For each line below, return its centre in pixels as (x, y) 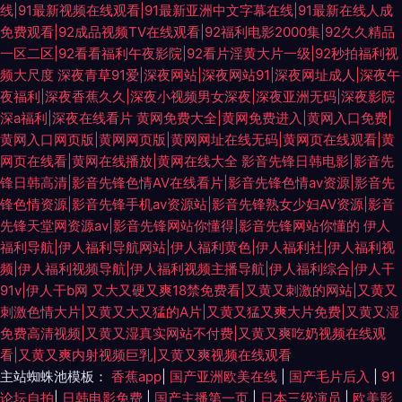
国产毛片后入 (331, 376)
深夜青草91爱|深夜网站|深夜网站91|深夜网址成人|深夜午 (229, 75)
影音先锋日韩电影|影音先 (318, 161)
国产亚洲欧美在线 (225, 376)
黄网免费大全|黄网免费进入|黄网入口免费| (264, 118)
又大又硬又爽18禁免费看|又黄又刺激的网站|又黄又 (245, 290)
